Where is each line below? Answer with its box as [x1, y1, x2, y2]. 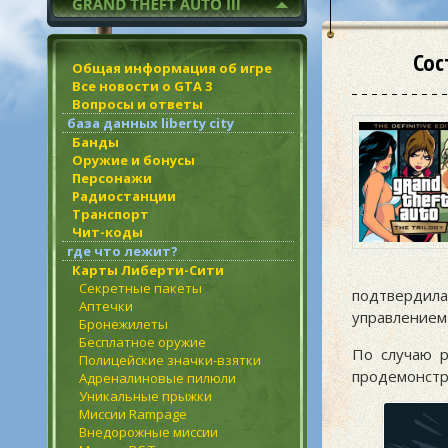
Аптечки [79, 297, 133, 315]
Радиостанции [72, 187, 176, 205]
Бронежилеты [79, 315, 168, 333]
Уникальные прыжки [79, 387, 212, 405]
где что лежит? [67, 242, 178, 260]
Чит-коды [72, 223, 143, 241]
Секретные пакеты [79, 279, 202, 297]
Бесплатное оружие [79, 333, 206, 351]
